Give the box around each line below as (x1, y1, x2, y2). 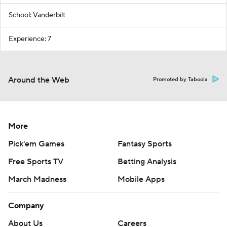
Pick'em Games (8, 139, 64, 149)
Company (8, 201, 44, 211)
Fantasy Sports (118, 139, 172, 149)
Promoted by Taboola (153, 76, 208, 84)
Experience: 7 (9, 34, 51, 44)
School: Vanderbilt (9, 11, 65, 20)
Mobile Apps (118, 174, 165, 185)
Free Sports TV (8, 157, 63, 167)
